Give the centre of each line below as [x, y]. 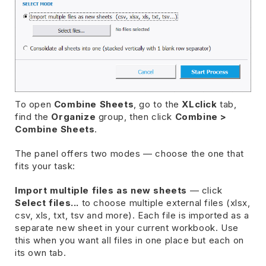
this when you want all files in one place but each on [129, 240]
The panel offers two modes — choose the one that [129, 153]
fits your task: [45, 166]
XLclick [199, 104]
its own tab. [41, 252]
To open [34, 104]
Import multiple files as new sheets [101, 190]
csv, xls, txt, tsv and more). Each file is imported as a [132, 215]
